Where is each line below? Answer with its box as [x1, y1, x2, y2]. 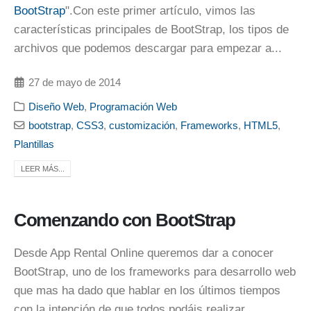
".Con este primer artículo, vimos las [65, 4, 255, 18]
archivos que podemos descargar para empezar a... [14, 42, 282, 56]
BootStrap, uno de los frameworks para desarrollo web [14, 264, 296, 278]
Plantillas [14, 137, 54, 150]
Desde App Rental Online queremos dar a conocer [14, 246, 274, 260]
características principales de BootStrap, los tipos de [14, 23, 289, 37]
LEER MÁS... [20, 164, 65, 173]
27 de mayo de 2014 [28, 76, 121, 88]
